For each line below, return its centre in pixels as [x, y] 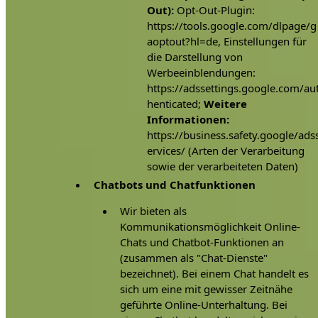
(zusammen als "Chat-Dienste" [194, 257]
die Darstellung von [194, 56]
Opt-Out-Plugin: [214, 10]
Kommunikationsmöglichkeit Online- [210, 226]
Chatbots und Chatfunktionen [174, 184]
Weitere [225, 103]
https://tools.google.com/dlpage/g [231, 25]
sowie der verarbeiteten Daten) [222, 166]
